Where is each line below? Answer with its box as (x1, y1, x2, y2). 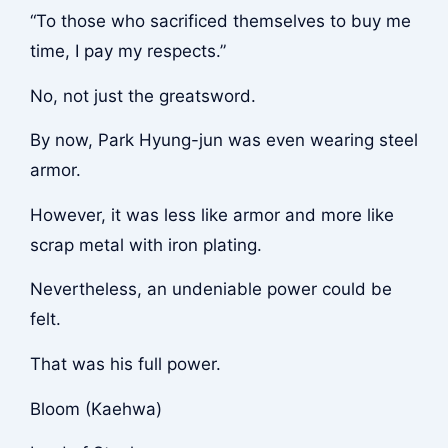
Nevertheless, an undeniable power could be (29, 279, 392, 300)
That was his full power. (29, 353, 221, 374)
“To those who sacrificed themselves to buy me (29, 11, 411, 32)
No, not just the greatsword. (29, 85, 256, 106)
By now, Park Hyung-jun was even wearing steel (29, 130, 418, 151)
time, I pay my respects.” (29, 41, 226, 62)
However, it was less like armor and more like (29, 204, 394, 225)
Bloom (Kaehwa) (29, 398, 162, 419)
